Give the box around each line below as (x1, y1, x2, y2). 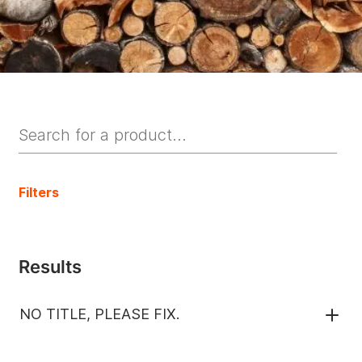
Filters (19, 184, 59, 200)
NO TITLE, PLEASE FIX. (19, 305, 179, 322)
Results (19, 256, 82, 277)
